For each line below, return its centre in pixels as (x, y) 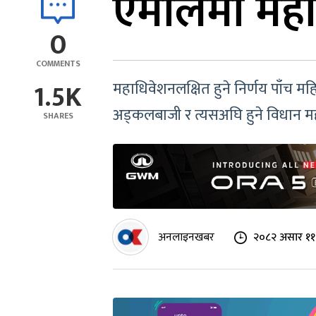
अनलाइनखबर (186, 237)
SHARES (58, 116)
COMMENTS (58, 63)
